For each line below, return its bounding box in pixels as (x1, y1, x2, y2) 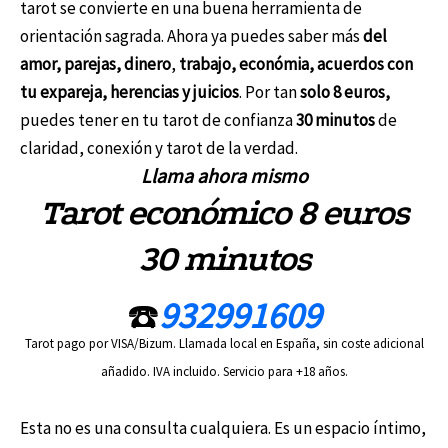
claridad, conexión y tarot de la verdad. (20, 136, 298, 159)
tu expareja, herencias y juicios (20, 80, 239, 103)
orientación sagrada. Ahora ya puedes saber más (20, 24, 363, 47)
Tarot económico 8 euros (40, 192, 408, 233)
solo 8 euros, (300, 80, 390, 103)
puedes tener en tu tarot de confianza (20, 108, 296, 131)
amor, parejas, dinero (20, 52, 171, 75)
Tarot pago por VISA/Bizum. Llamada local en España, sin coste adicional (24, 334, 424, 352)
